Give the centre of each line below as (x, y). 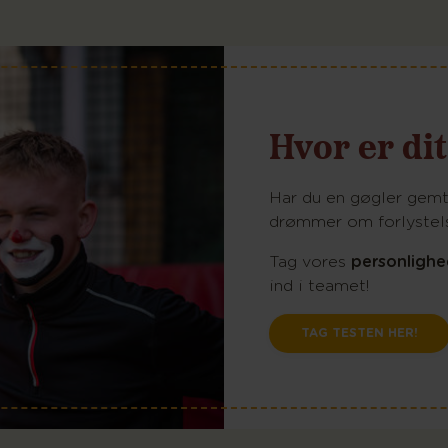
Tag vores (310, 262)
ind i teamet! (319, 286)
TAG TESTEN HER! (359, 333)
